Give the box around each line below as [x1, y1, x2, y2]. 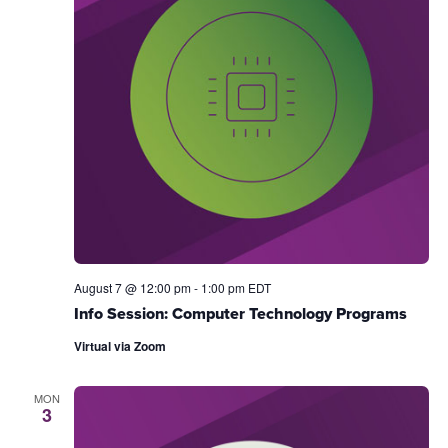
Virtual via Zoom [73, 337, 166, 356]
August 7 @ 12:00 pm [73, 279, 191, 296]
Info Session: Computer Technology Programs [73, 302, 407, 325]
